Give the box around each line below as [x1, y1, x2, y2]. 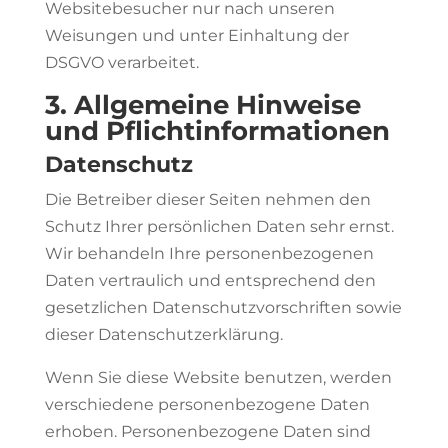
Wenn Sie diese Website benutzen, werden [44, 368, 392, 387]
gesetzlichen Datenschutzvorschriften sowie [44, 298, 402, 317]
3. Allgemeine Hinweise [44, 89, 361, 121]
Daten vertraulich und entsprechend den [44, 271, 376, 290]
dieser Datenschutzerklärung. [44, 325, 283, 344]
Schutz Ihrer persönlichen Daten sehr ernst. [44, 217, 394, 236]
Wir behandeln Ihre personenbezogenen [44, 244, 374, 263]
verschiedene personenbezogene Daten [44, 395, 370, 414]
